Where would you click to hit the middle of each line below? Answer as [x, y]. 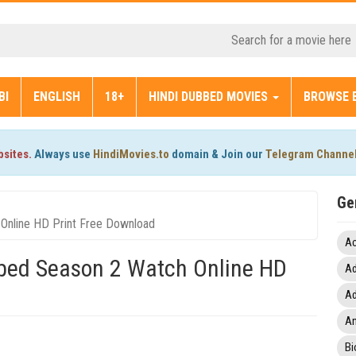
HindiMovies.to [131, 155]
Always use [62, 155]
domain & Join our [217, 155]
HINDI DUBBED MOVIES [210, 97]
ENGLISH [57, 97]
